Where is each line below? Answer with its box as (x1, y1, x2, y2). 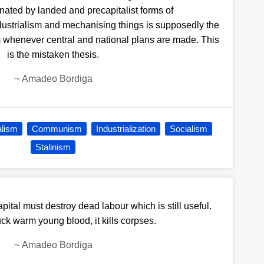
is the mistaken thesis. (7, 49, 100, 60)
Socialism (170, 124, 208, 134)
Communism (32, 124, 82, 134)
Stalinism (35, 142, 71, 153)
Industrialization (96, 124, 156, 134)
